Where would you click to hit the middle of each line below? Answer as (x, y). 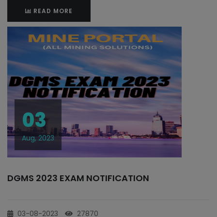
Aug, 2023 (38, 138)
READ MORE (52, 11)
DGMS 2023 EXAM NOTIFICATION (78, 178)
